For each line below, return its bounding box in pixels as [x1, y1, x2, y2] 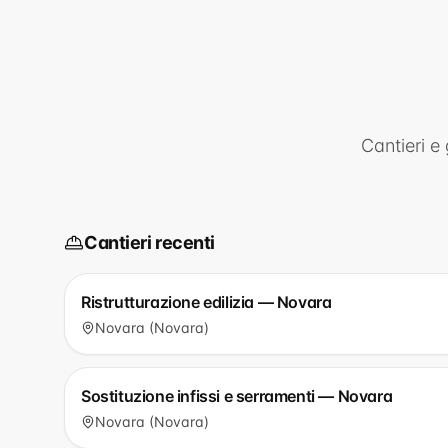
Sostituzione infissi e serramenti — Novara [81, 386, 393, 406]
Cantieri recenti [84, 232, 215, 253]
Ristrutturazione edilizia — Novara [81, 292, 332, 312]
